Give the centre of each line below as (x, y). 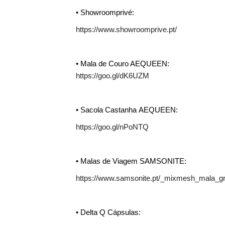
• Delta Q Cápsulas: (108, 212)
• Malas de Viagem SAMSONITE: (131, 161)
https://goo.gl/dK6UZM (112, 76)
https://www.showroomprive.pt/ (126, 29)
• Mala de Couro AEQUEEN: (122, 64)
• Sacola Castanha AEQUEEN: (127, 110)
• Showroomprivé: (105, 12)
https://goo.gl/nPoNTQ (112, 127)
